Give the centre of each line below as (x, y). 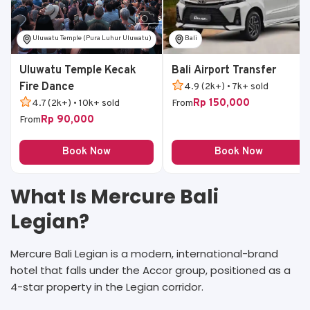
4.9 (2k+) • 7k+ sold (226, 86)
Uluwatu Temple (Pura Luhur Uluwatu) (92, 38)
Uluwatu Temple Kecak (78, 70)
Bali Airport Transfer (224, 70)
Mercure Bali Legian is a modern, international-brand (144, 253)
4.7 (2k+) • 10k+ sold (76, 103)
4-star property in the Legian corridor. (108, 286)
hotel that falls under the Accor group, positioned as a (151, 270)
